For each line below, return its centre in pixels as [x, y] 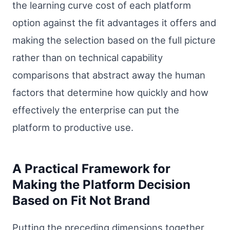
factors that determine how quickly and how [110, 93]
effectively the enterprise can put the [96, 110]
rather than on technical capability [88, 58]
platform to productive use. [73, 128]
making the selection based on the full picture [114, 40]
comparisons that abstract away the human [109, 75]
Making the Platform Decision [101, 185]
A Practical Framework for [91, 169]
